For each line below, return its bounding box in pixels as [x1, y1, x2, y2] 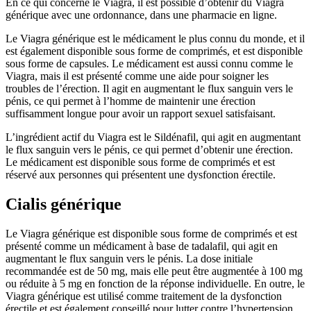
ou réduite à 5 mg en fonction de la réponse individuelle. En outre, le [6, 278, 305, 290]
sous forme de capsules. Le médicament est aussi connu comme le [6, 58, 293, 70]
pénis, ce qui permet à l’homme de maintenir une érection [6, 95, 255, 108]
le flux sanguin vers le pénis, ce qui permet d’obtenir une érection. [6, 144, 293, 156]
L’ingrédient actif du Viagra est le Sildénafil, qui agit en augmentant [6, 131, 301, 144]
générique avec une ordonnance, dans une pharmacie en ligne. [6, 9, 277, 22]
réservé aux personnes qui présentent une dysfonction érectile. [6, 169, 276, 181]
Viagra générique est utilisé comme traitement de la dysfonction [6, 290, 282, 303]
